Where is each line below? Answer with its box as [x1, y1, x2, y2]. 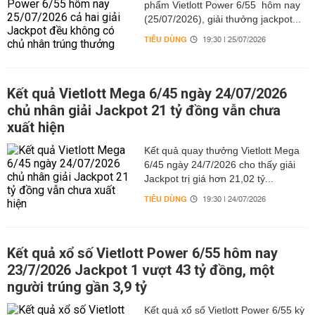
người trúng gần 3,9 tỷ [7, 278, 147, 295]
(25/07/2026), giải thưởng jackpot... [143, 13, 301, 25]
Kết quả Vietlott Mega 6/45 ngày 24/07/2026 [7, 85, 287, 102]
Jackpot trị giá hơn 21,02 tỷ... [143, 173, 274, 184]
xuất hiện [7, 119, 65, 136]
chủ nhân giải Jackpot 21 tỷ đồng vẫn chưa [7, 102, 281, 119]
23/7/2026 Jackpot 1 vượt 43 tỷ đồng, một [7, 262, 274, 278]
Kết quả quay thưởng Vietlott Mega [143, 145, 300, 156]
